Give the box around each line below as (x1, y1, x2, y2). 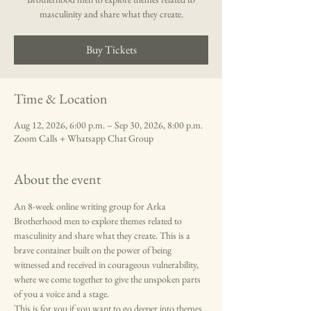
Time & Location (14, 90, 108, 108)
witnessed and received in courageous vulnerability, (14, 258, 201, 271)
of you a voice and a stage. (14, 287, 111, 301)
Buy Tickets (85, 42, 137, 58)
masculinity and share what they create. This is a (14, 229, 192, 242)
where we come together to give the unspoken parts (14, 273, 203, 286)
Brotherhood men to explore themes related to (14, 215, 184, 228)
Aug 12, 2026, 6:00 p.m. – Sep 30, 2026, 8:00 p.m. (14, 119, 203, 132)
